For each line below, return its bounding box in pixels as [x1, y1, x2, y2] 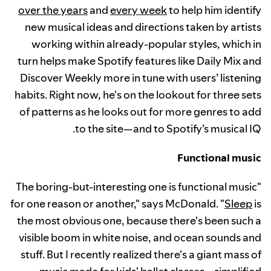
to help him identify [167, 2, 261, 18]
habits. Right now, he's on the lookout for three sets [15, 87, 261, 103]
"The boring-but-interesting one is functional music [16, 179, 257, 195]
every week [110, 2, 167, 18]
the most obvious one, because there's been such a [17, 213, 261, 229]
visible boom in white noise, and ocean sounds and [19, 230, 261, 246]
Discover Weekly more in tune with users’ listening [20, 70, 261, 86]
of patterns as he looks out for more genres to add [19, 104, 261, 120]
